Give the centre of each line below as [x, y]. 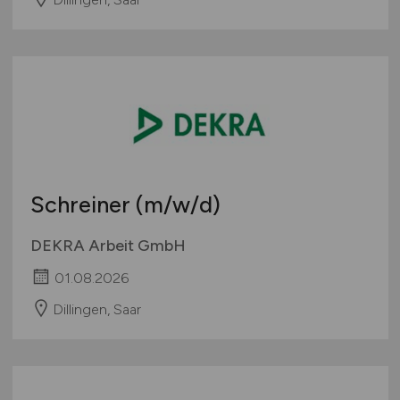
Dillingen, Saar [96, 309]
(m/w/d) [178, 205]
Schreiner [83, 205]
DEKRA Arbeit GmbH [108, 246]
